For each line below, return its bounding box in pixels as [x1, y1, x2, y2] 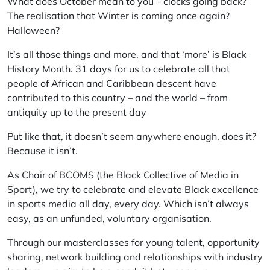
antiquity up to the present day [7, 106, 146, 118]
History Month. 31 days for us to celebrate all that [7, 63, 230, 75]
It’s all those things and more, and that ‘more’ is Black [7, 48, 246, 60]
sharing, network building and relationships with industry [7, 251, 263, 263]
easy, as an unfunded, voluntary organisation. [7, 212, 212, 224]
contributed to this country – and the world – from [7, 92, 228, 104]
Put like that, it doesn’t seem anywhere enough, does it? [7, 130, 256, 142]
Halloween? [7, 24, 60, 36]
